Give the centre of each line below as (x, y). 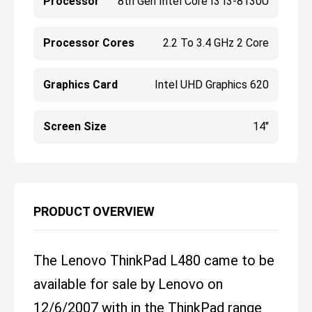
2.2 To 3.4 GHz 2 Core (216, 43)
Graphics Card (80, 85)
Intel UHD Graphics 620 (211, 85)
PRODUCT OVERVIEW (94, 212)
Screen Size (75, 127)
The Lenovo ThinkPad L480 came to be (154, 261)
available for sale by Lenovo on (128, 284)
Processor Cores (89, 43)
